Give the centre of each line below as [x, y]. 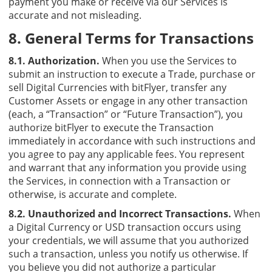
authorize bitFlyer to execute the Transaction [111, 127]
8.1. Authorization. [54, 60]
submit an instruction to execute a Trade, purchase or [132, 74]
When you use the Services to [168, 60]
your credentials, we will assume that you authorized [129, 240]
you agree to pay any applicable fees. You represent [127, 154]
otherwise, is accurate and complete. [93, 194]
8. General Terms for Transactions [131, 38]
